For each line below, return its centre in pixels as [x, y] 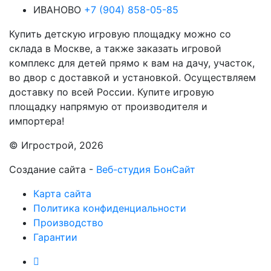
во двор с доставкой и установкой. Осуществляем [132, 77]
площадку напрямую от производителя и [108, 106]
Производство [68, 223]
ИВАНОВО [57, 10]
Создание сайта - [53, 169]
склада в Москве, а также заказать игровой [115, 48]
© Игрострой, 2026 [56, 145]
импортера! [37, 121]
